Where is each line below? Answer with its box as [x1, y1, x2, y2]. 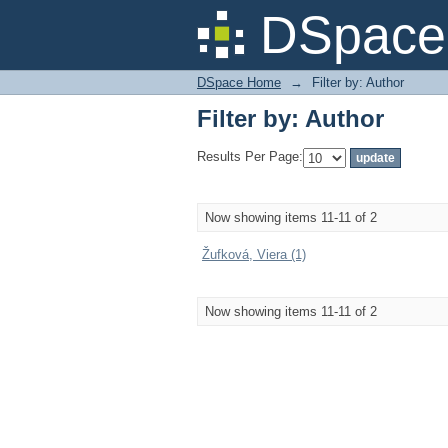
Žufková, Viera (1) [202, 247, 306, 262]
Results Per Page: [197, 149, 303, 165]
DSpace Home [197, 75, 281, 90]
